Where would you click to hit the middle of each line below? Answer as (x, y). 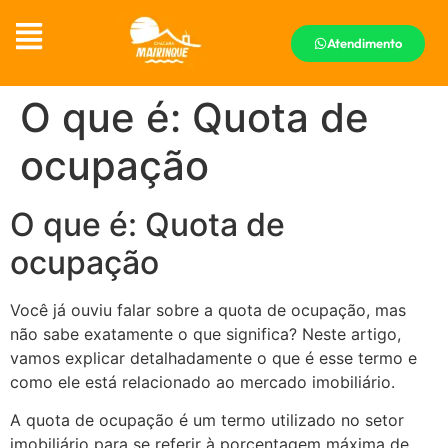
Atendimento (364, 42)
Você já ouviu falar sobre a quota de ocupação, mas (208, 309)
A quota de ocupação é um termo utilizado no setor (207, 420)
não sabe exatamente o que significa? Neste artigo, (205, 333)
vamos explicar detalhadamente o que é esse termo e (213, 357)
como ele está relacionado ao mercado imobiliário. (202, 381)
